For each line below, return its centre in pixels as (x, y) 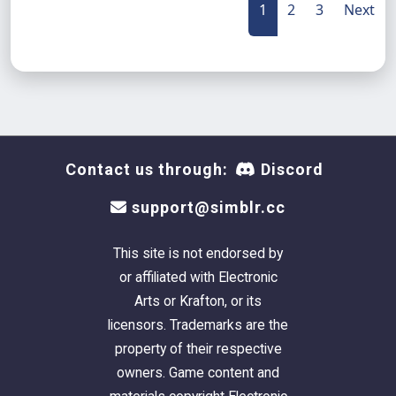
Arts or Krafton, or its (198, 301)
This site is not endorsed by (198, 253)
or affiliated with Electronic (198, 277)
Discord (290, 169)
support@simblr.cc (206, 207)
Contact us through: (147, 169)
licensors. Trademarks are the (198, 325)
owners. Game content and (198, 373)
